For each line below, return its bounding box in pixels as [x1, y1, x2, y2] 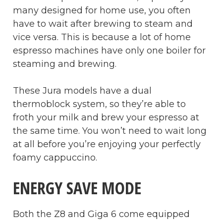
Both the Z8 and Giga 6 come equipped [13, 208, 190, 220]
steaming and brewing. [13, 58, 116, 69]
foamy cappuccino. [13, 152, 97, 163]
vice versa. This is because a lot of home [13, 31, 191, 43]
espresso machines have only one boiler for [13, 45, 206, 56]
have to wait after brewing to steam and [13, 18, 193, 29]
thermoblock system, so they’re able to [13, 98, 186, 110]
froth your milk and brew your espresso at [13, 111, 199, 123]
